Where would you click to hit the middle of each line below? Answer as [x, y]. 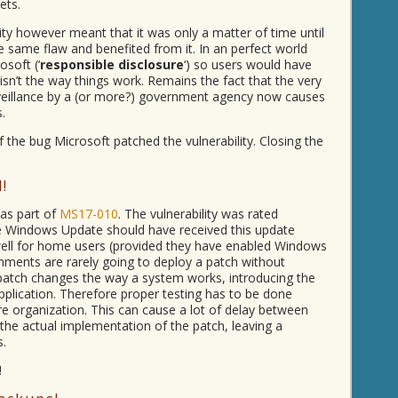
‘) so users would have [248, 64]
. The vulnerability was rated [198, 214]
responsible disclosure [112, 64]
